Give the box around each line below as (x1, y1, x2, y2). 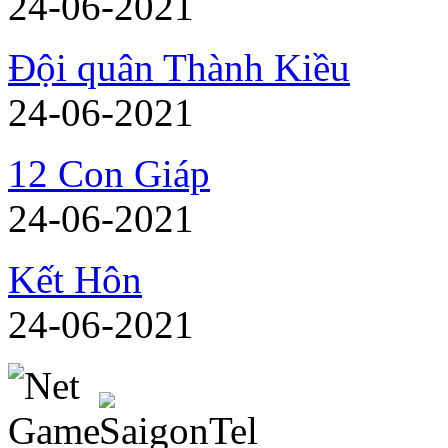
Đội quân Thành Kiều (8, 46, 350, 89)
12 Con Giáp (8, 152, 210, 195)
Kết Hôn (8, 258, 142, 301)
